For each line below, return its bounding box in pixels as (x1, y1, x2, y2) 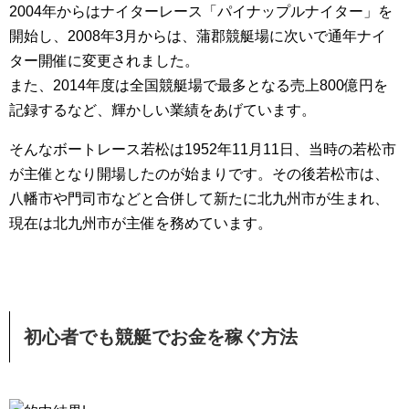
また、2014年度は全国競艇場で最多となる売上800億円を (9, 78, 388, 93)
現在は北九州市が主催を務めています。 (9, 215, 272, 231)
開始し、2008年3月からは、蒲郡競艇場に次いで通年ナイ (9, 28, 386, 44)
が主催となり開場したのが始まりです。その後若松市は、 (9, 166, 389, 182)
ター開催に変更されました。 (9, 53, 199, 68)
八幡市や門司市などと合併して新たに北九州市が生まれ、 (9, 191, 389, 206)
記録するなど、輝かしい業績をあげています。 (9, 102, 316, 118)
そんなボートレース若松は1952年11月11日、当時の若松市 (9, 142, 396, 157)
